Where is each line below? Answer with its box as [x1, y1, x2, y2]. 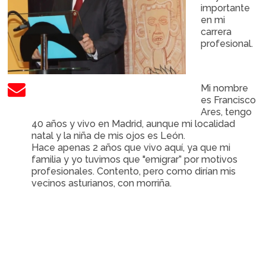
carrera [201, 26, 232, 37]
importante [201, 2, 251, 14]
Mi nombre [201, 83, 249, 94]
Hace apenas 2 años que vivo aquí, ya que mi [31, 142, 231, 153]
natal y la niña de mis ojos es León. [31, 130, 186, 141]
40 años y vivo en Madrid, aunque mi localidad [31, 118, 236, 129]
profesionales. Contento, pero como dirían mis [31, 166, 236, 177]
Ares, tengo [201, 106, 252, 118]
